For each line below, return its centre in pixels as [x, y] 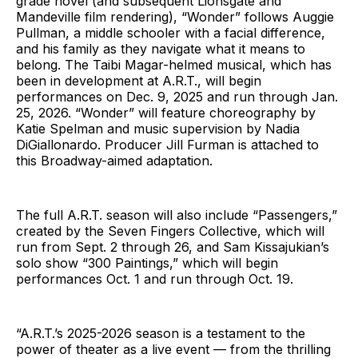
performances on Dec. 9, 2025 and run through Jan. [177, 96]
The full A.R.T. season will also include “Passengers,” [177, 215]
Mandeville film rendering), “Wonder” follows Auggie [175, 16]
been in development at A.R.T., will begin [139, 80]
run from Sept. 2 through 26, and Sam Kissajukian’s [173, 247]
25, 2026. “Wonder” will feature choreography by [166, 112]
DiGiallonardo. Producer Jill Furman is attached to [167, 144]
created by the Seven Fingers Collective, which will [170, 231]
